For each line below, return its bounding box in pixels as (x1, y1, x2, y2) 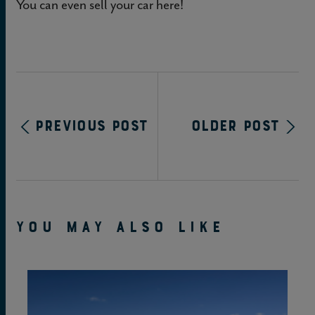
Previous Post (35, 116, 148, 136)
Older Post (191, 116, 280, 136)
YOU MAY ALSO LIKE (16, 217, 225, 237)
